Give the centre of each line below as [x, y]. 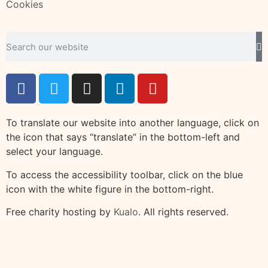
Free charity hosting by [60, 212]
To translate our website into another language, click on [133, 123]
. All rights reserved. [183, 212]
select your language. [54, 152]
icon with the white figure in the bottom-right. [110, 189]
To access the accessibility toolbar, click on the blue [124, 174]
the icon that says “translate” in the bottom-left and [123, 137]
